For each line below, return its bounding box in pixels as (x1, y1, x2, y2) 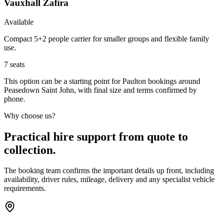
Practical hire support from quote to (4, 130, 188, 143)
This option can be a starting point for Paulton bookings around (4, 76, 200, 85)
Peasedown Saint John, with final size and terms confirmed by (4, 85, 197, 94)
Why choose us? (4, 111, 55, 120)
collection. (4, 143, 56, 156)
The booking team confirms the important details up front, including (4, 166, 214, 175)
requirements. (4, 184, 46, 193)
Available (4, 17, 34, 26)
